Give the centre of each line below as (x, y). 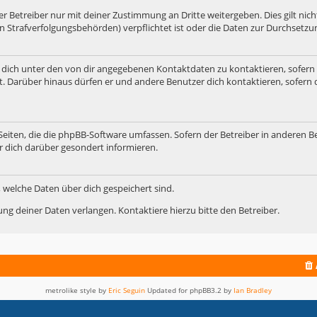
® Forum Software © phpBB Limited (190, 303)
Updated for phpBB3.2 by (189, 290)
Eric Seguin (127, 290)
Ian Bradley (253, 290)
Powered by (88, 303)
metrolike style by (77, 290)
